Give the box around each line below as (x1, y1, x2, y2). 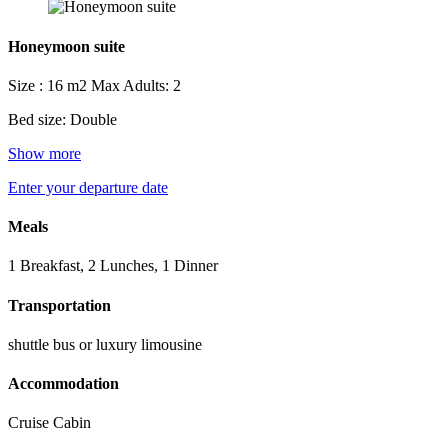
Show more (8, 144, 81, 162)
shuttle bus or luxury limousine (8, 335, 202, 353)
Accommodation (8, 375, 119, 393)
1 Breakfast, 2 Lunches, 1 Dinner (8, 257, 218, 275)
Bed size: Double (8, 110, 117, 128)
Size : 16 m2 (8, 76, 91, 94)
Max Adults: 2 (91, 76, 181, 94)
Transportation (8, 296, 111, 314)
